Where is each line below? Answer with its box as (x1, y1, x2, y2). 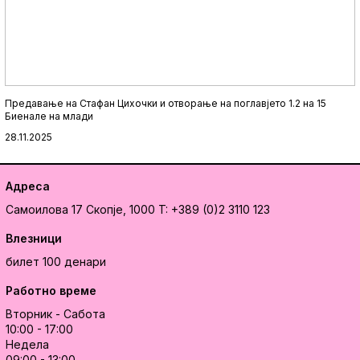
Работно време (5, 283, 96, 297)
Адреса (5, 178, 50, 193)
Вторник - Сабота (5, 306, 105, 321)
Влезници (5, 231, 62, 245)
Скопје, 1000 (85, 202, 155, 216)
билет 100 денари (5, 254, 106, 268)
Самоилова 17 (5, 202, 83, 216)
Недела (5, 337, 49, 351)
